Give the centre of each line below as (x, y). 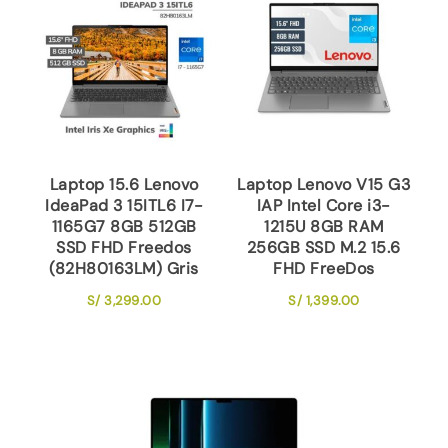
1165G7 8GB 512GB (124, 226)
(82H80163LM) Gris (124, 268)
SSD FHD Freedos (124, 247)
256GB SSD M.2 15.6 (323, 247)
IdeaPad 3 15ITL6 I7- (124, 205)
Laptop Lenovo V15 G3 (324, 184)
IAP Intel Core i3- (323, 205)
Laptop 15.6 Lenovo (124, 184)
